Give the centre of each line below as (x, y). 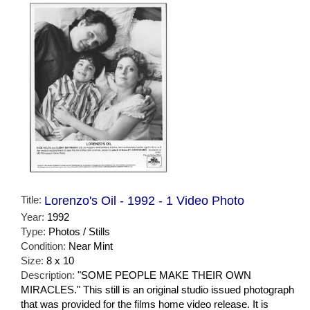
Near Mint (91, 246)
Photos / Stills (79, 232)
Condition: (45, 246)
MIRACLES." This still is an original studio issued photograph (157, 290)
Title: (33, 200)
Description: (49, 275)
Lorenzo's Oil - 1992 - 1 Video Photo (144, 201)
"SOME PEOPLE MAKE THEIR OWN (164, 275)
